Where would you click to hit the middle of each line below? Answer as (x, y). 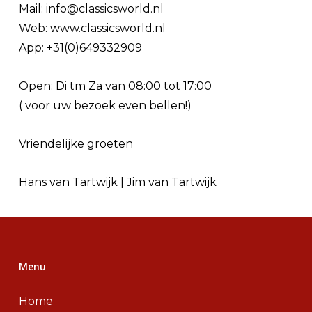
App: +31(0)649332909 (81, 47)
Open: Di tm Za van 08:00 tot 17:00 (116, 86)
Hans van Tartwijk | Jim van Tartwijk (118, 182)
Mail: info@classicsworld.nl (92, 8)
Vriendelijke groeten (76, 143)
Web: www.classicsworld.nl (93, 28)
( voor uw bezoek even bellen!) (106, 105)
